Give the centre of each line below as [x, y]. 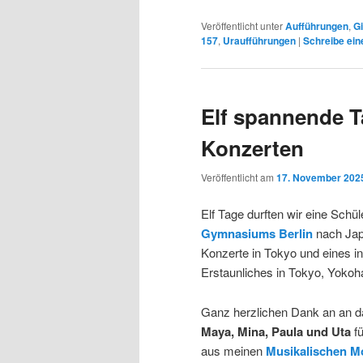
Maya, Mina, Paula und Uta [276, 331]
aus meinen [233, 350]
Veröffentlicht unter [242, 26]
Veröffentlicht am [239, 177]
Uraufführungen [259, 41]
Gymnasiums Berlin [258, 234]
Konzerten [252, 148]
